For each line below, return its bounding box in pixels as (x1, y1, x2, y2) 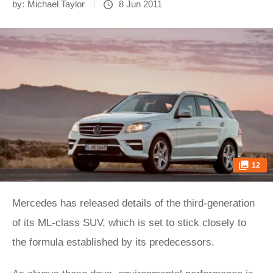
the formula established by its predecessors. (12, 236, 218, 248)
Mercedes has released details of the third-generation (12, 197, 255, 209)
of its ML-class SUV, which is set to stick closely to (12, 217, 246, 229)
